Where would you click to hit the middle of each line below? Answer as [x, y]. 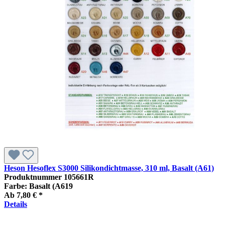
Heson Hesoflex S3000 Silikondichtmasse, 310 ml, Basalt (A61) [109, 168]
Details [16, 204]
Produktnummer [34, 177]
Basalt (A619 [51, 186]
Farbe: [17, 186]
